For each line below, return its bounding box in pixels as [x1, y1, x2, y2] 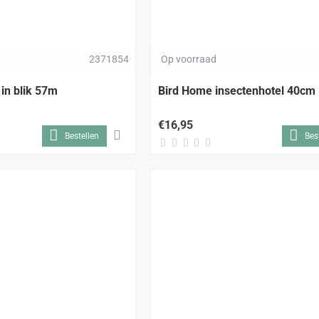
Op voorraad [160, 53, 216, 65]
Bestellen [64, 130, 99, 141]
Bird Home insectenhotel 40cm [157, 83, 315, 98]
